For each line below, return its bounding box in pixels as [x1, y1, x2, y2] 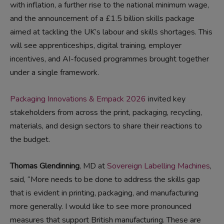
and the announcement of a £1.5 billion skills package [10, 13, 194, 24]
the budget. [10, 134, 50, 145]
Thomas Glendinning [10, 160, 79, 172]
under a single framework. [10, 67, 99, 78]
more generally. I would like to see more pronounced [10, 201, 191, 212]
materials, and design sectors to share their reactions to [10, 120, 202, 132]
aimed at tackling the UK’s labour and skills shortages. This [10, 26, 212, 38]
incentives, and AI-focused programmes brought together [10, 53, 209, 65]
